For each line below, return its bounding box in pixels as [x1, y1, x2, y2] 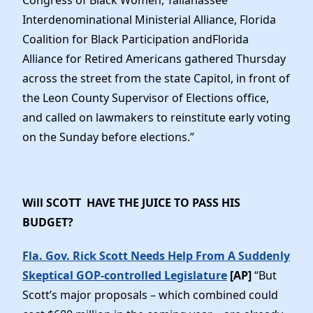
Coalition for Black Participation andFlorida [22, 31, 249, 48]
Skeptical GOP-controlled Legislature [22, 267, 227, 283]
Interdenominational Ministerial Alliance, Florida [22, 12, 276, 28]
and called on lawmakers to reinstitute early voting [22, 110, 291, 126]
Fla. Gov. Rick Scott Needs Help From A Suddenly [22, 247, 290, 263]
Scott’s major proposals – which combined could [22, 286, 278, 303]
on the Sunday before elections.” [22, 129, 194, 145]
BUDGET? [22, 214, 76, 231]
